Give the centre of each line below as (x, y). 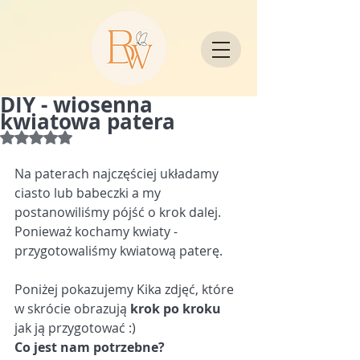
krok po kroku (176, 309)
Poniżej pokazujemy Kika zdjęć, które (126, 289)
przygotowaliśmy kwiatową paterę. (119, 251)
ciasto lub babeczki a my (89, 193)
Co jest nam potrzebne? (90, 347)
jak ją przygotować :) (75, 328)
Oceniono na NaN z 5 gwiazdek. (121, 137)
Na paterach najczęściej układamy (118, 174)
